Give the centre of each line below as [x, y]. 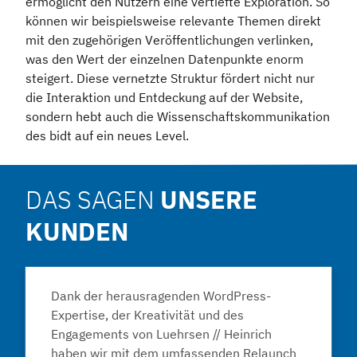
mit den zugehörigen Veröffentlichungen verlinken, [169, 40]
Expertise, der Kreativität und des [147, 315]
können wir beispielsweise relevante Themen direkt [173, 21]
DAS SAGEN [93, 200]
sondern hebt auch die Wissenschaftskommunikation [178, 117]
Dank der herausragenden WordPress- [161, 296]
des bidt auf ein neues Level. [107, 136]
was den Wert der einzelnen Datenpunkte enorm [165, 59]
